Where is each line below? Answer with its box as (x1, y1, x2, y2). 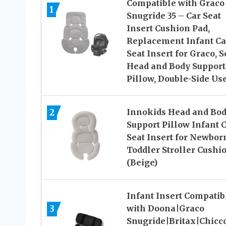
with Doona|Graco (126, 203, 204, 213)
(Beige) (126, 157, 157, 167)
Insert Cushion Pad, (126, 23, 210, 33)
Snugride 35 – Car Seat (126, 10, 221, 21)
